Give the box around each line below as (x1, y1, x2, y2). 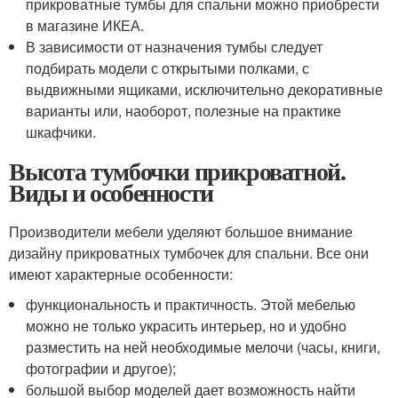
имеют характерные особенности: (9, 264, 233, 284)
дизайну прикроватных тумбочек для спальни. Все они (9, 243, 369, 263)
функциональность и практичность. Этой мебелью (26, 294, 356, 314)
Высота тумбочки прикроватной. (9, 153, 346, 189)
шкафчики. (26, 122, 97, 142)
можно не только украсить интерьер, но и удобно (26, 315, 347, 336)
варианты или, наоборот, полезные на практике (26, 100, 342, 121)
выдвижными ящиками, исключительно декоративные (26, 79, 384, 99)
